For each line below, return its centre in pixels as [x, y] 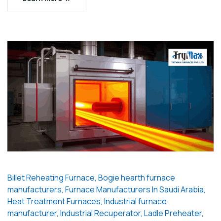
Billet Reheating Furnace [51, 178]
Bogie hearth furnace [137, 178]
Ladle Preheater [173, 213]
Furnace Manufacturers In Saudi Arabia [134, 190]
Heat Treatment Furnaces [54, 202]
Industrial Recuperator [100, 213]
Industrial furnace [135, 202]
